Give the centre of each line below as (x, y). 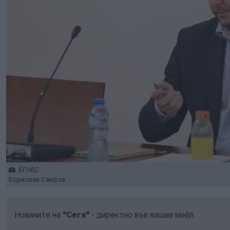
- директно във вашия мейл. (142, 215)
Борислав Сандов (37, 179)
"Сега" (76, 215)
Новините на (39, 215)
